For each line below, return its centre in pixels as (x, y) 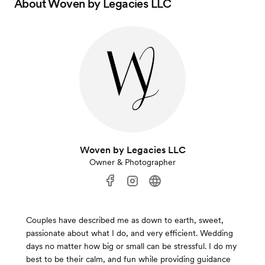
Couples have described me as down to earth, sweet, (125, 220)
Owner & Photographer (132, 162)
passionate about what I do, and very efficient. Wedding (130, 233)
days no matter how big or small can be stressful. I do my (131, 246)
